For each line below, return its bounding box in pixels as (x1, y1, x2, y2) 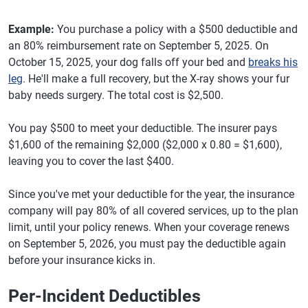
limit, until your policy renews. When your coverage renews (8, 221, 289, 234)
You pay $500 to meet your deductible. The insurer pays (8, 122, 277, 135)
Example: (8, 23, 54, 36)
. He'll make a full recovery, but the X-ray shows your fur (23, 72, 289, 85)
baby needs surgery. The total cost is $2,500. (8, 89, 223, 102)
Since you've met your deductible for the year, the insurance (8, 188, 294, 201)
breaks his (248, 56, 298, 69)
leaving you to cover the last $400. (8, 155, 174, 168)
